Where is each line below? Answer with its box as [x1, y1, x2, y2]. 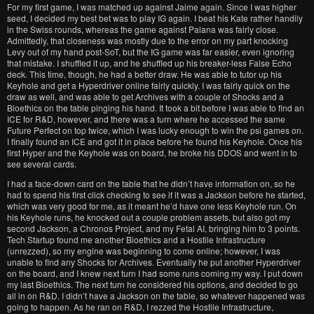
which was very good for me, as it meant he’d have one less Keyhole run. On [7, 200, 296, 212]
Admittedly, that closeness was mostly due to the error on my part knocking [7, 34, 288, 46]
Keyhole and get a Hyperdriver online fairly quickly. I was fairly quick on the [7, 79, 290, 91]
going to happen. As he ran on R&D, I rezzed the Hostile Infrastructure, [7, 301, 273, 313]
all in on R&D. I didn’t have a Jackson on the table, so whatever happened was [7, 289, 305, 301]
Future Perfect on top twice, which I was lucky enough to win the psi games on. [7, 124, 303, 136]
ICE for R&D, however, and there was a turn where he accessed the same [7, 113, 285, 125]
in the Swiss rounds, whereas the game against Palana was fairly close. [7, 23, 278, 35]
